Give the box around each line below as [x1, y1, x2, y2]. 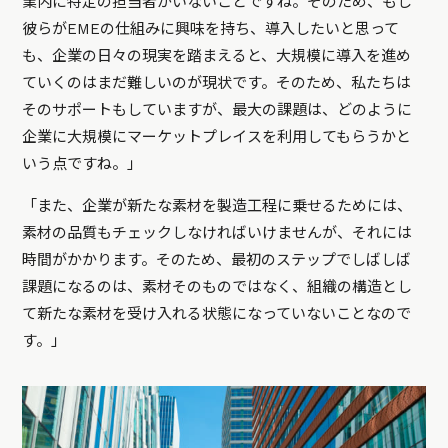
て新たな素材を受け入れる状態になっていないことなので [22, 304, 412, 323]
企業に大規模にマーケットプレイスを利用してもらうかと [22, 127, 412, 146]
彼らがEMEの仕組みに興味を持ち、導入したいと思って [22, 19, 400, 38]
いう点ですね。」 [22, 154, 143, 173]
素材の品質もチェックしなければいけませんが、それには [22, 223, 413, 242]
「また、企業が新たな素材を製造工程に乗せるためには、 [22, 196, 413, 215]
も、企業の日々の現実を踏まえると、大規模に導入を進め [22, 46, 412, 65]
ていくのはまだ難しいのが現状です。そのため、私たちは [22, 73, 412, 92]
